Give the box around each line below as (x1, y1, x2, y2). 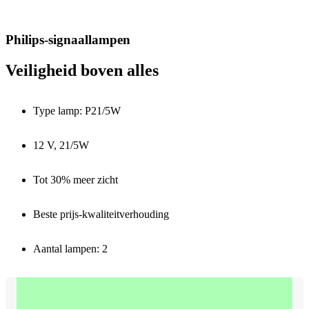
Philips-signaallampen (6, 32, 130, 47)
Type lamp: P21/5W (33, 104, 121, 117)
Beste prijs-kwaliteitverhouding (33, 208, 169, 220)
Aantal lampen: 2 (33, 242, 108, 255)
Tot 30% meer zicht (33, 173, 118, 186)
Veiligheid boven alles (6, 61, 159, 79)
